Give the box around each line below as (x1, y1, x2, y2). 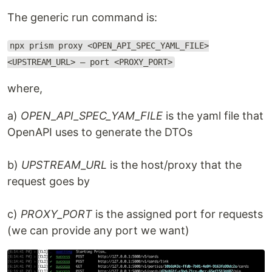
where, (7, 82, 42, 95)
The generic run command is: (7, 11, 157, 24)
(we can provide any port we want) (7, 224, 189, 237)
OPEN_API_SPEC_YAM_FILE (21, 109, 163, 123)
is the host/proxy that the (107, 158, 242, 172)
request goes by (7, 175, 90, 188)
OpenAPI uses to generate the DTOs (7, 126, 192, 139)
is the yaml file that (163, 109, 263, 123)
